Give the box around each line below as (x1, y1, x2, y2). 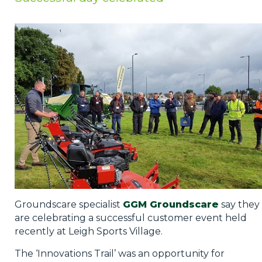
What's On (7, 48, 64, 61)
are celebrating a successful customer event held (14, 212, 247, 224)
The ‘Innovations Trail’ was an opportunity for (14, 248, 225, 260)
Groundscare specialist (14, 199, 123, 211)
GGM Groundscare (122, 199, 219, 211)
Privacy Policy (7, 5, 81, 18)
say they (218, 199, 260, 211)
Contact (7, 70, 51, 82)
